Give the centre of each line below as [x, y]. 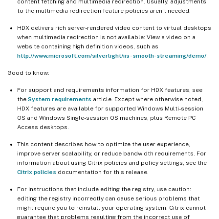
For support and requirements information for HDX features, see [110, 90]
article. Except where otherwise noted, [147, 99]
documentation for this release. [102, 172]
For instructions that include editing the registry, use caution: [104, 189]
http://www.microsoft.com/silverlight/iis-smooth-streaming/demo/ [112, 55]
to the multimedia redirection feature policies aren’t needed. [104, 11]
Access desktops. [43, 127]
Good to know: [28, 73]
